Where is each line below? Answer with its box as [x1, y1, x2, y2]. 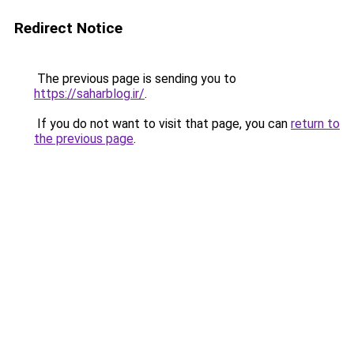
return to [291, 116, 340, 131]
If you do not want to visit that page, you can [34, 116, 291, 131]
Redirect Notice [14, 19, 122, 37]
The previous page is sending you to [34, 71, 236, 86]
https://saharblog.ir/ [34, 86, 145, 101]
